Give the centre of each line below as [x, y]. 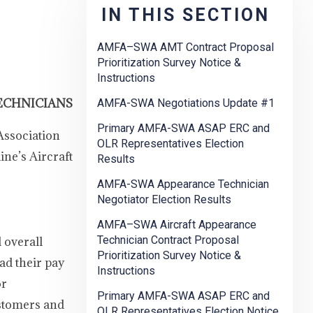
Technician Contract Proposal [168, 240]
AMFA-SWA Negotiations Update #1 [186, 103]
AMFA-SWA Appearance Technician [183, 184]
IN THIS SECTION [185, 15]
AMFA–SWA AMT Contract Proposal [185, 48]
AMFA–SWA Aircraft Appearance [177, 225]
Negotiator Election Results [164, 200]
